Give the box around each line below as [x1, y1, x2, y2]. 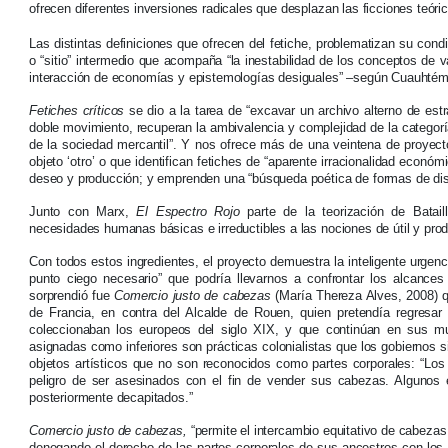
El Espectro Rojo [136, 204, 240, 220]
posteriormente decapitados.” [29, 390, 193, 406]
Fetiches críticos [29, 103, 125, 119]
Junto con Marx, [29, 204, 137, 220]
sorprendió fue [29, 288, 115, 304]
